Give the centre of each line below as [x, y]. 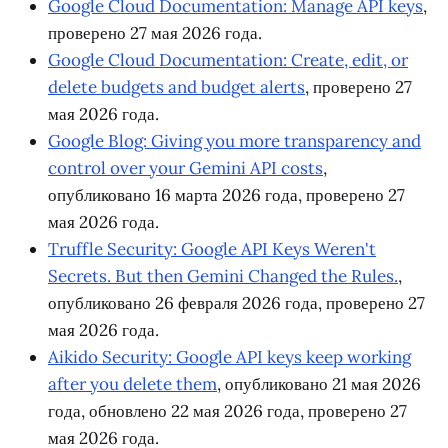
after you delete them [132, 384]
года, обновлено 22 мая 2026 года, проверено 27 [227, 411]
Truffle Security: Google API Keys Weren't [212, 249]
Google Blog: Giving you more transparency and [234, 141]
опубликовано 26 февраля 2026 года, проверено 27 [236, 303]
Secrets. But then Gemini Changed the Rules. [223, 276]
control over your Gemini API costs [185, 168]
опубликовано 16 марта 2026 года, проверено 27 [226, 195]
